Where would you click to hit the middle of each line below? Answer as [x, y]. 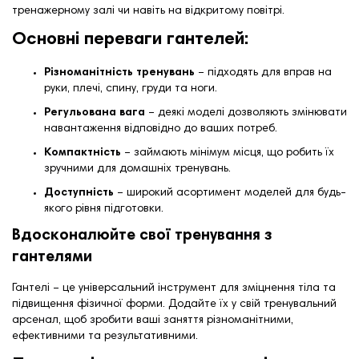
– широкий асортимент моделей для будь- [230, 194]
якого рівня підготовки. [104, 210]
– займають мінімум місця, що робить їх [228, 153]
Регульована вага [95, 113]
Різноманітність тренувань [119, 73]
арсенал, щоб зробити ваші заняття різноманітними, [153, 321]
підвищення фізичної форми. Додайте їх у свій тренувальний [174, 305]
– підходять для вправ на [263, 73]
